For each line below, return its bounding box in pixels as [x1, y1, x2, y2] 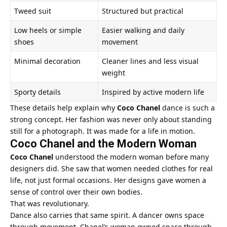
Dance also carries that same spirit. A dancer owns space [10, 210, 204, 220]
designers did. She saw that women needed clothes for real [10, 163, 213, 173]
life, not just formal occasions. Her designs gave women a [10, 175, 206, 185]
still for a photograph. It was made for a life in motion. [10, 126, 195, 136]
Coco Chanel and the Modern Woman [10, 137, 197, 150]
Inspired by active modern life [102, 87, 204, 97]
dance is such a [160, 102, 215, 112]
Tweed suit [14, 6, 51, 16]
